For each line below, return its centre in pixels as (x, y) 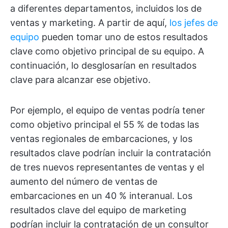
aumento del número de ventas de (84, 182)
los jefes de (194, 23)
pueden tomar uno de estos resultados (123, 37)
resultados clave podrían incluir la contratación (111, 153)
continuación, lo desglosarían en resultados (103, 66)
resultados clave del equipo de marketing (98, 210)
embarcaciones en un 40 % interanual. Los (101, 196)
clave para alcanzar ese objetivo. (80, 80)
